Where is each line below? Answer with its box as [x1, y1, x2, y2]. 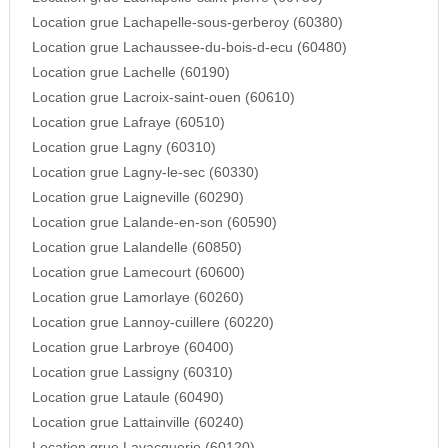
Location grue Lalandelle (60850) [31, 240, 242, 256]
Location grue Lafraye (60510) [31, 115, 225, 131]
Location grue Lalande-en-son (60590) [31, 215, 277, 231]
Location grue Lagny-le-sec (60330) [31, 165, 259, 181]
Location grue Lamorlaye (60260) [31, 290, 244, 306]
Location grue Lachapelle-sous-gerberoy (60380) [31, 15, 343, 31]
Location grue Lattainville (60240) [31, 415, 244, 431]
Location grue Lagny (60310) [31, 140, 216, 156]
